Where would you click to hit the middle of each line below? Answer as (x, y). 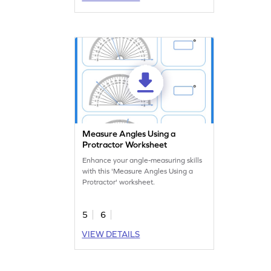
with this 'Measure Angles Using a (138, 171)
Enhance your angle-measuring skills (142, 160)
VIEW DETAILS (111, 234)
